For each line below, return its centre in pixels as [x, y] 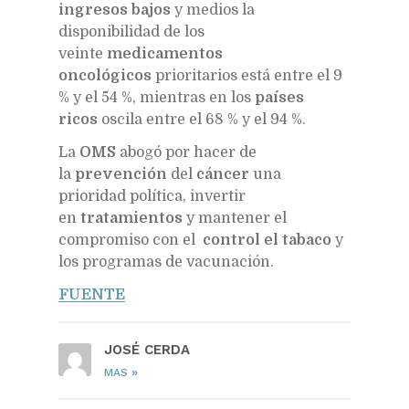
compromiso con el [131, 240]
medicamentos [165, 53]
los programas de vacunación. [166, 262]
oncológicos [105, 75]
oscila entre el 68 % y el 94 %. [202, 119]
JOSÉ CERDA [147, 349]
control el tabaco [267, 240]
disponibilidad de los [131, 31]
